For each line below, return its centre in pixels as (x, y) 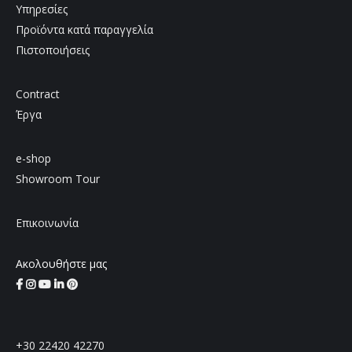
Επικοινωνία (47, 222)
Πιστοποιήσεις (53, 49)
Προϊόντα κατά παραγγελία (84, 29)
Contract (38, 93)
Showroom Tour (58, 178)
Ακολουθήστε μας (61, 263)
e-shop (33, 158)
